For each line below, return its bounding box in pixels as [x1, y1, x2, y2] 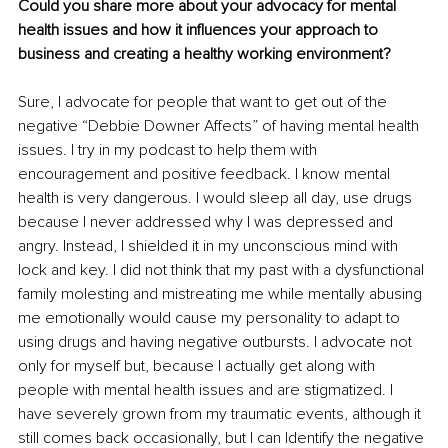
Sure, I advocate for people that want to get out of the [18, 91, 391, 112]
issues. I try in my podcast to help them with [18, 139, 321, 160]
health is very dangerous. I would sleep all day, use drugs [18, 187, 416, 208]
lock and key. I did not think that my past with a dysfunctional [18, 259, 428, 280]
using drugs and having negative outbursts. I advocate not [18, 331, 416, 352]
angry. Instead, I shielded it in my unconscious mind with [18, 235, 402, 256]
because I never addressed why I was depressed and [18, 211, 397, 232]
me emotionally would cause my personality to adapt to [18, 307, 404, 328]
